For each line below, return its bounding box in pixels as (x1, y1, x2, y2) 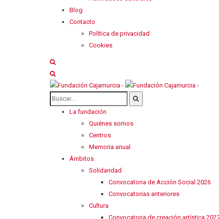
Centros (89, 131, 111, 139)
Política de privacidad (89, 29, 150, 37)
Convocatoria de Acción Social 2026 (109, 178, 211, 186)
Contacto (69, 18, 95, 25)
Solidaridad (89, 167, 122, 175)
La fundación (69, 108, 107, 116)
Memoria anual (89, 143, 131, 151)
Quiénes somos (89, 120, 133, 128)
